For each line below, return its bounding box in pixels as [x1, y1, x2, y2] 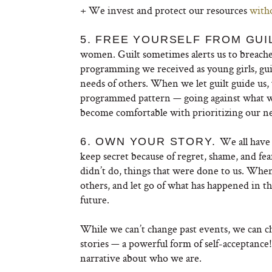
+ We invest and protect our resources [80, 3, 250, 17]
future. [80, 192, 109, 206]
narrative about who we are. [80, 251, 202, 265]
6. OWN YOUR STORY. [80, 135, 220, 148]
